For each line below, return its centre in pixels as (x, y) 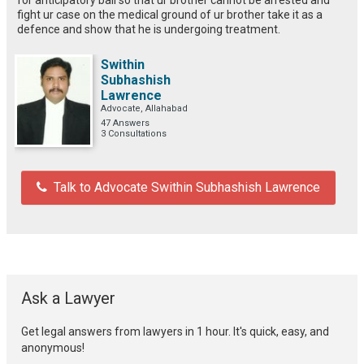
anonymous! (53, 347)
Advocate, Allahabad (144, 108)
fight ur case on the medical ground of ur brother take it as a (170, 14)
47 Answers (125, 123)
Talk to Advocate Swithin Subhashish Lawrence (187, 187)
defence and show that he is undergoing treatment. (149, 29)
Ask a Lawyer (68, 298)
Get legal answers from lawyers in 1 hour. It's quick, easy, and (175, 331)
